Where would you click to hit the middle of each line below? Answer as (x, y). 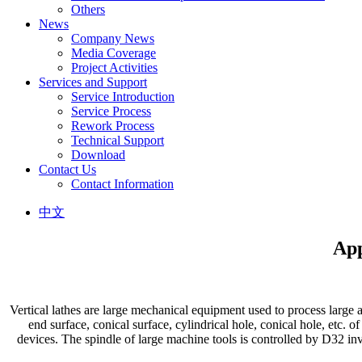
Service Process (111, 111)
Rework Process (113, 125)
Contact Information (122, 183)
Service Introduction (123, 96)
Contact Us (67, 169)
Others (88, 9)
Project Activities (114, 67)
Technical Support (118, 140)
